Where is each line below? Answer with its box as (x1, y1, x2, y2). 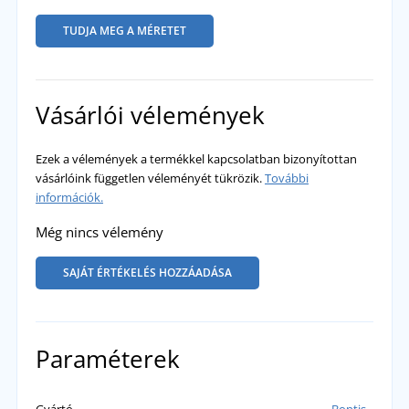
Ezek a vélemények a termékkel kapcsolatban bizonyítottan (35, 150, 357, 167)
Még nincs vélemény (35, 222, 163, 241)
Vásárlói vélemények (35, 98, 265, 131)
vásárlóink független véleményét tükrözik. (35, 169, 265, 186)
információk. (35, 188, 103, 205)
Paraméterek (35, 341, 180, 375)
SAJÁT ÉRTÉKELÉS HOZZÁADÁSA (62, 264, 232, 280)
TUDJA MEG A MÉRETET (62, 22, 186, 38)
